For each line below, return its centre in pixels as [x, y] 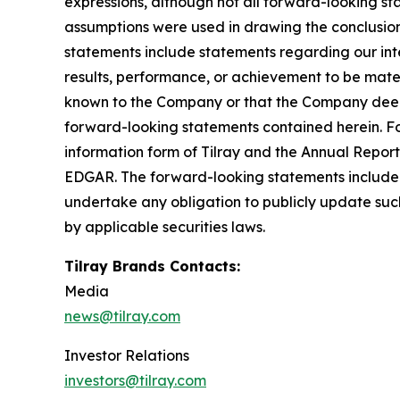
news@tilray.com [122, 316]
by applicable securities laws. [168, 226]
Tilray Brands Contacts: [152, 266]
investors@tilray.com [135, 380]
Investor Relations [129, 355]
